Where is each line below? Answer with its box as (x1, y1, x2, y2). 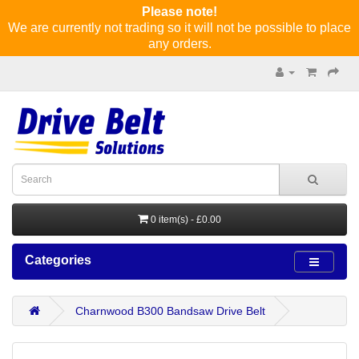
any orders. (147, 37, 212, 50)
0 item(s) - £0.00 (151, 214, 221, 225)
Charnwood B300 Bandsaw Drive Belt (75, 305, 265, 317)
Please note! (142, 5, 217, 18)
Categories (25, 253, 91, 267)
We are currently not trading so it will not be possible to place (8, 21, 351, 34)
